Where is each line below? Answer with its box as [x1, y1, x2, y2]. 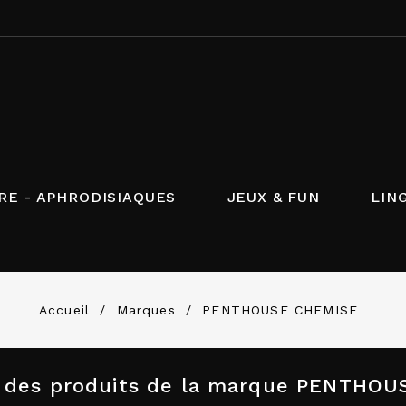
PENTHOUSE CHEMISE [202, 303, 358, 317]
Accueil [38, 303, 91, 317]
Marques [116, 303, 176, 317]
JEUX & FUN [227, 188, 320, 206]
